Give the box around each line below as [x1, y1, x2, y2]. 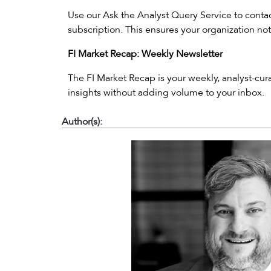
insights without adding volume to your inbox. [68, 87, 264, 99]
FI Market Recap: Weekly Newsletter [68, 48, 223, 60]
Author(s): [62, 116, 102, 128]
